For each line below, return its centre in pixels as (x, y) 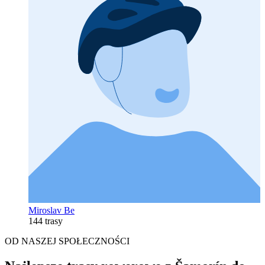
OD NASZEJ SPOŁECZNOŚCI (67, 241)
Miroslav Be (51, 211)
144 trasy (46, 221)
